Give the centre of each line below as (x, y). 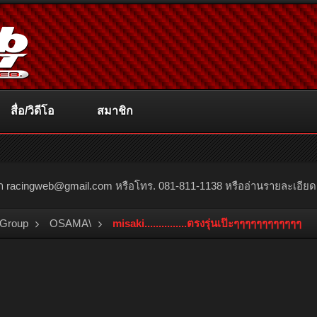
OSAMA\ (70, 223)
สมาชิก (115, 111)
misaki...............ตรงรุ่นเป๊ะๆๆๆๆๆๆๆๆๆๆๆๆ (207, 223)
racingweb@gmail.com (59, 186)
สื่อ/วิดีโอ (33, 111)
